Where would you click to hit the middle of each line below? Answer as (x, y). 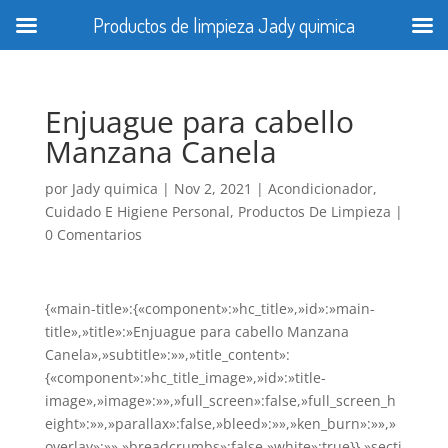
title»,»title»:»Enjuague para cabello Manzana (196, 331)
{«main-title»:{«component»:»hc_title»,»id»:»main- (209, 308)
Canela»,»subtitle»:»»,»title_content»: (167, 354)
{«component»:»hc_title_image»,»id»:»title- (185, 377)
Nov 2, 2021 (212, 188)
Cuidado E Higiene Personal (137, 211)
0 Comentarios (93, 234)
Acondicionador (320, 188)
